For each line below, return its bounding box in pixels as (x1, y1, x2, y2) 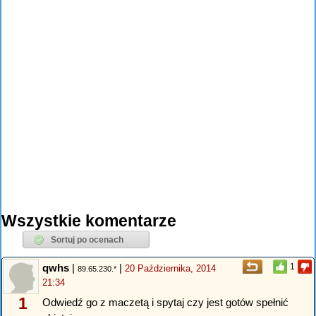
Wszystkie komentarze (1, 212, 176, 231)
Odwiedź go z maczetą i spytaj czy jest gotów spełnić (42, 296, 288, 308)
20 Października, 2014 (125, 263, 216, 274)
